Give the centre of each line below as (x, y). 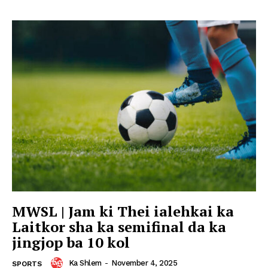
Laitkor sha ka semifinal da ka (119, 226)
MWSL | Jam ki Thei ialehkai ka (123, 211)
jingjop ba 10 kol (71, 242)
